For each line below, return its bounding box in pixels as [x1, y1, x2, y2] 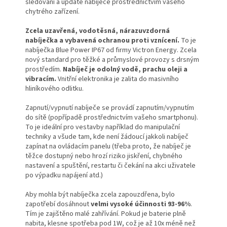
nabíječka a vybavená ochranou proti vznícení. [25, 35, 179, 46]
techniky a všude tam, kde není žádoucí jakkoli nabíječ [25, 132, 188, 142]
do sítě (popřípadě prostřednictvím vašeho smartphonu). [25, 112, 198, 123]
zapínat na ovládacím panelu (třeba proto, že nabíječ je [25, 141, 191, 152]
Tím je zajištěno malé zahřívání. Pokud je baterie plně [25, 209, 186, 219]
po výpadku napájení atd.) [25, 170, 103, 181]
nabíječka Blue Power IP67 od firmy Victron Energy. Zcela [25, 45, 197, 56]
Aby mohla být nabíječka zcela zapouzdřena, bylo [25, 190, 175, 200]
